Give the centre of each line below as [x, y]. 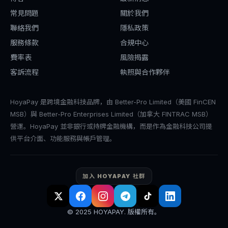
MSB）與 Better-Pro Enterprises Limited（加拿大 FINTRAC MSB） [111, 114]
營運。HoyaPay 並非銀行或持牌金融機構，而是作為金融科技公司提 [111, 126]
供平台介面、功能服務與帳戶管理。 [63, 138]
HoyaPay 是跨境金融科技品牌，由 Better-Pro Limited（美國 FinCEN [113, 102]
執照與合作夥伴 [145, 72]
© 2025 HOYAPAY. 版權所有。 [114, 212]
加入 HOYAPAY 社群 [114, 176]
